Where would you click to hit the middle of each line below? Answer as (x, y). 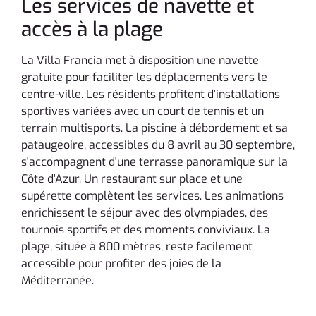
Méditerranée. (57, 281)
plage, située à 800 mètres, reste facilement (137, 247)
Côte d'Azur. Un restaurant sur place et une (132, 179)
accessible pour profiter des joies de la (121, 264)
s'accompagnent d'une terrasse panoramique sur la (154, 162)
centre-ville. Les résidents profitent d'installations (151, 95)
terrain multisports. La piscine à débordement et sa (154, 128)
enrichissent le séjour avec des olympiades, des (145, 213)
